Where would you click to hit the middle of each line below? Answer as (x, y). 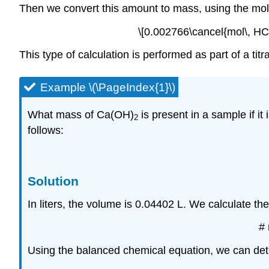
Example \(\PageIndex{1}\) (108, 88)
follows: (46, 131)
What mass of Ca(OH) (81, 115)
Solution (53, 181)
